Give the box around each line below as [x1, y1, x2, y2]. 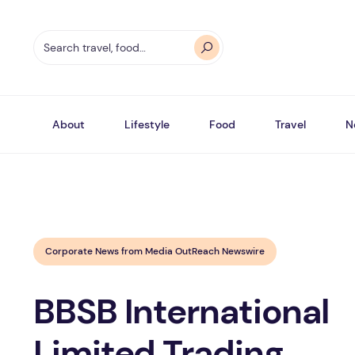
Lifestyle [124, 117, 170, 132]
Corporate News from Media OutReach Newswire [45, 245, 265, 258]
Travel [275, 117, 306, 132]
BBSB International [33, 288, 330, 334]
